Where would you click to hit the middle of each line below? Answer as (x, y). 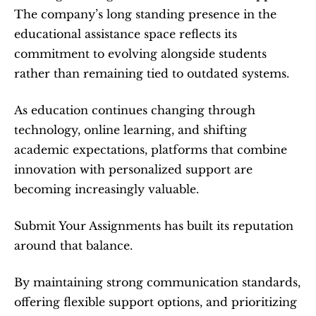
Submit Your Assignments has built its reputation (154, 226)
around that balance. (73, 245)
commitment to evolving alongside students (140, 54)
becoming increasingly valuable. (107, 189)
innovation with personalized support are (133, 169)
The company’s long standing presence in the (145, 14)
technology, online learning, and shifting (130, 130)
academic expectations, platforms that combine (151, 150)
